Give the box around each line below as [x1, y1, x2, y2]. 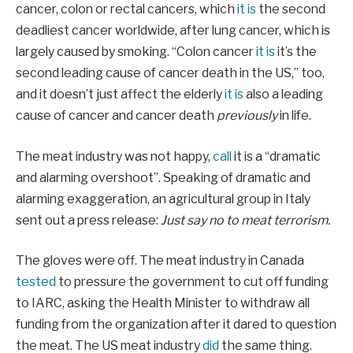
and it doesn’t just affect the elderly [16, 87, 225, 102]
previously [217, 108, 277, 124]
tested [16, 274, 56, 290]
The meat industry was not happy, [16, 148, 213, 164]
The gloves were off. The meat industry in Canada [16, 253, 304, 269]
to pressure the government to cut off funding [56, 274, 329, 290]
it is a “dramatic [232, 148, 321, 164]
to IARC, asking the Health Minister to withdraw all [16, 295, 310, 311]
